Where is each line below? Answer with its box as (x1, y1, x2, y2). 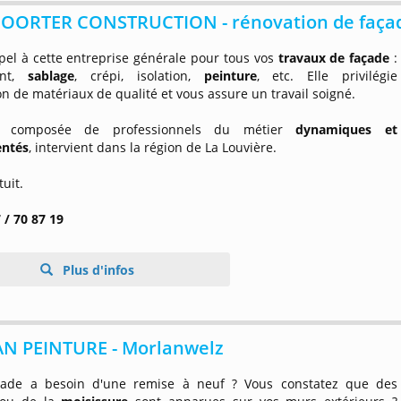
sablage (28, 67, 75, 84)
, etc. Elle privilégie (256, 67, 397, 84)
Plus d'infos (58, 261, 134, 278)
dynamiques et (295, 121, 398, 138)
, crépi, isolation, (74, 67, 204, 84)
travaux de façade (277, 49, 390, 66)
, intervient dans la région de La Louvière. (29, 139, 277, 156)
